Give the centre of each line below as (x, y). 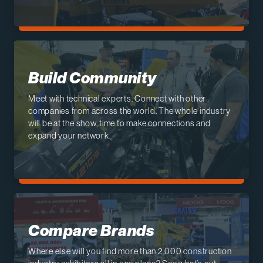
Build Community (92, 78)
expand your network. (70, 135)
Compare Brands (92, 230)
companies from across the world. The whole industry (130, 110)
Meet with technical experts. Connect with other (117, 98)
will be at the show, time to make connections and (119, 123)
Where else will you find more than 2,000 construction (130, 251)
